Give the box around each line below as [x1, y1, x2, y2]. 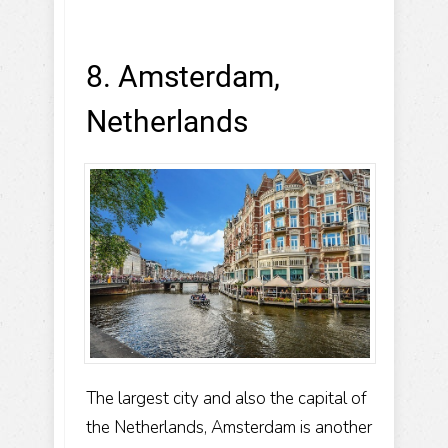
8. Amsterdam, [86, 58, 280, 94]
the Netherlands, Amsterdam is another [86, 415, 372, 439]
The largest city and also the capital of [86, 386, 367, 410]
